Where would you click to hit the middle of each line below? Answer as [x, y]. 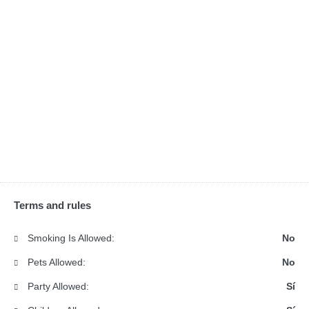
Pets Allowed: [55, 262]
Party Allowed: [57, 287]
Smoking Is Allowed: [70, 238]
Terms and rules [52, 206]
